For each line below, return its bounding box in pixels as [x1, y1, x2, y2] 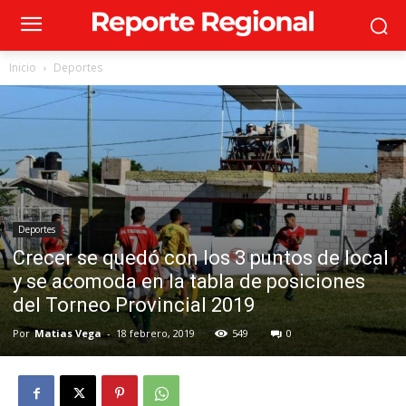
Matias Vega [34, 326, 101, 341]
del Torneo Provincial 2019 [13, 294, 255, 317]
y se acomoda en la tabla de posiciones [13, 270, 365, 294]
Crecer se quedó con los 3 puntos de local [13, 246, 389, 270]
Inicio [9, 60, 36, 75]
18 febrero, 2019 [116, 326, 195, 341]
